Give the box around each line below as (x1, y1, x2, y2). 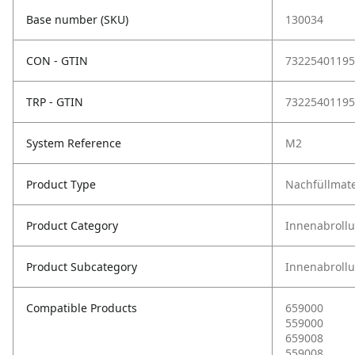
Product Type (26, 177, 96, 192)
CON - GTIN (26, 53, 88, 68)
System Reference (26, 136, 121, 151)
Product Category (26, 218, 118, 233)
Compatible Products (26, 300, 137, 315)
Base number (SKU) (26, 12, 128, 27)
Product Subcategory (26, 259, 137, 274)
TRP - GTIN (26, 94, 83, 109)
